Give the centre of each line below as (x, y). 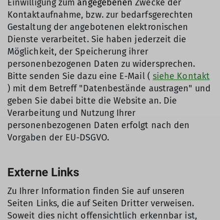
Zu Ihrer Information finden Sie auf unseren (96, 191)
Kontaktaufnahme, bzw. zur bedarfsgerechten (100, 15)
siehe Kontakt (181, 76)
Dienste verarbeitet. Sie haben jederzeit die (97, 39)
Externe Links (43, 172)
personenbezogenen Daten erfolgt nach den (99, 125)
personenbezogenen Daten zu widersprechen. (101, 64)
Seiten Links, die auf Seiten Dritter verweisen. (101, 203)
